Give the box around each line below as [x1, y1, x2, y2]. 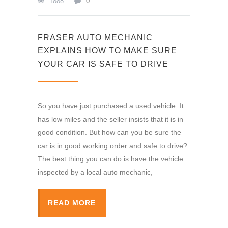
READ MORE [48, 198, 96, 207]
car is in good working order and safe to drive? [38, 141, 187, 150]
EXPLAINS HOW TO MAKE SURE [38, 46, 177, 55]
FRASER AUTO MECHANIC [38, 33, 153, 42]
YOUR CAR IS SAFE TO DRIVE [38, 60, 168, 68]
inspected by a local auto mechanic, [38, 168, 153, 176]
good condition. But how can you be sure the [38, 128, 181, 136]
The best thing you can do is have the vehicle [38, 155, 183, 163]
